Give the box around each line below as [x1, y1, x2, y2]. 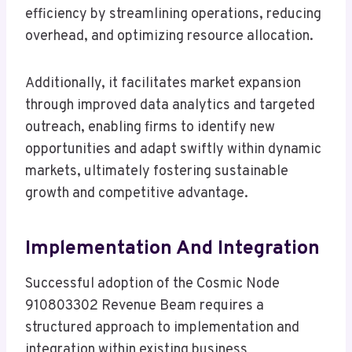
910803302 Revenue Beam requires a [25, 297, 264, 316]
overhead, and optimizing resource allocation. [25, 27, 313, 46]
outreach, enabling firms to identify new [25, 119, 275, 137]
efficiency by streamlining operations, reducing [25, 5, 321, 24]
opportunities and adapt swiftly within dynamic [25, 141, 321, 159]
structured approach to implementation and [25, 319, 299, 338]
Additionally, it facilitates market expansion [25, 75, 301, 93]
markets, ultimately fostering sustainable [25, 163, 288, 181]
